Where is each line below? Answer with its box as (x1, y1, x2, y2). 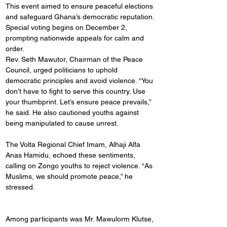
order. (6, 45, 24, 53)
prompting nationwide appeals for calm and (6, 34, 146, 42)
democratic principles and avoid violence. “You (6, 77, 155, 85)
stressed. (6, 183, 35, 191)
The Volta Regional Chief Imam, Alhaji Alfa (6, 140, 142, 148)
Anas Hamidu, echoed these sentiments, (6, 151, 137, 159)
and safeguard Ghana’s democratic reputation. (6, 13, 156, 21)
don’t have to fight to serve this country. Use (6, 87, 147, 95)
